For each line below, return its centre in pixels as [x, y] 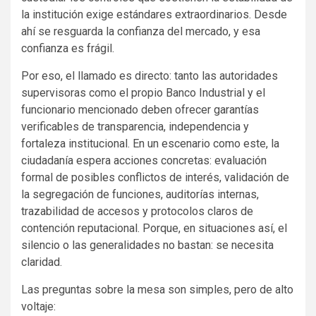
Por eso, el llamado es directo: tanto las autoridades [150, 75]
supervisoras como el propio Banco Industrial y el [143, 92]
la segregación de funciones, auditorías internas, [140, 194]
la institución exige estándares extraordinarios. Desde [154, 14]
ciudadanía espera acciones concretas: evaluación [144, 160]
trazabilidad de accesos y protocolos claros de [137, 211]
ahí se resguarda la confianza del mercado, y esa [141, 31]
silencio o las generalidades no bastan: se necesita [147, 245]
